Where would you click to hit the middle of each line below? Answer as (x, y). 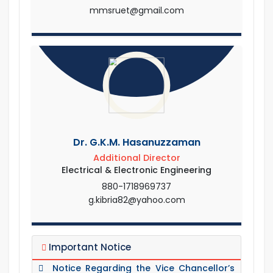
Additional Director (136, 158)
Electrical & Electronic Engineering (136, 170)
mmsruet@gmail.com (136, 10)
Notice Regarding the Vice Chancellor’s (139, 263)
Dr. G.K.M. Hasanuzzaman (136, 142)
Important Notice (89, 247)
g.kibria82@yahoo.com (136, 200)
